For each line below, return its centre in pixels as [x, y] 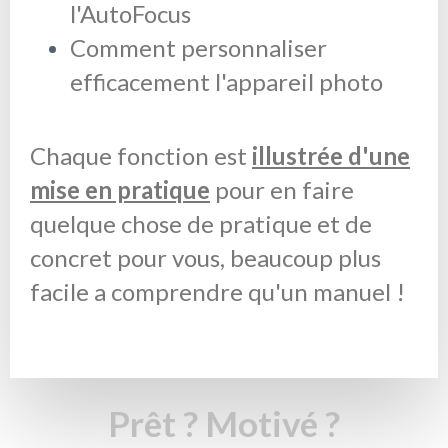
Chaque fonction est [141, 155]
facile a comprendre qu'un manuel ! [217, 291]
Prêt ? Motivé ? [224, 422]
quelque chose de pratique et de [201, 223]
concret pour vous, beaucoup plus [205, 257]
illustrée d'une [331, 155]
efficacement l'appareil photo [226, 81]
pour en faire [282, 189]
